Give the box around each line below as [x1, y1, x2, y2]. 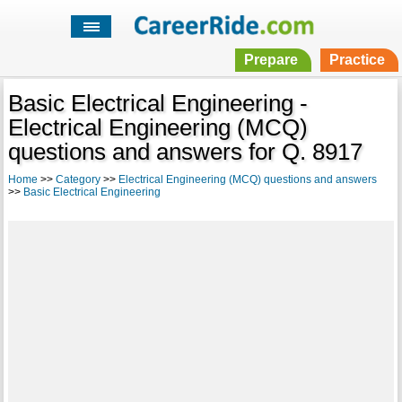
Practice [328, 52, 385, 68]
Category [55, 173, 100, 187]
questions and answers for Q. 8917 [7, 138, 363, 166]
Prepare [243, 52, 298, 68]
